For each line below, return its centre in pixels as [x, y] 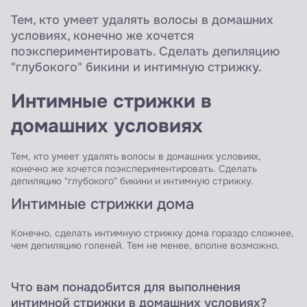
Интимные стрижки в [111, 101]
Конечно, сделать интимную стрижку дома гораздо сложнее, [152, 234]
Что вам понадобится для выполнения [126, 287]
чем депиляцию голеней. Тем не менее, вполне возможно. [145, 246]
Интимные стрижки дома [102, 205]
